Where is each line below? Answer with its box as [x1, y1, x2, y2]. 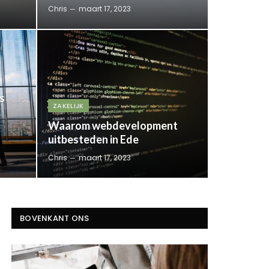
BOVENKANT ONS [20, 212, 89, 224]
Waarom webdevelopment [48, 118, 178, 132]
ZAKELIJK [53, 100, 84, 110]
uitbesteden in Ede [48, 132, 139, 146]
